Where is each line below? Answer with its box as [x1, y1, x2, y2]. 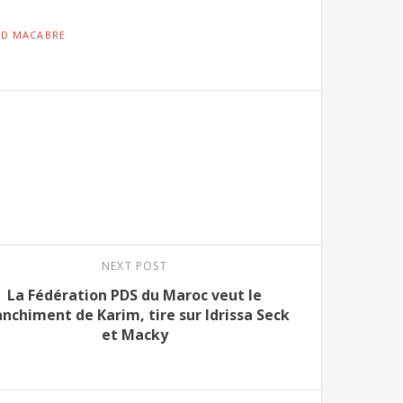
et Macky [101, 325, 168, 345]
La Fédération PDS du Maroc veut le [7, 285, 262, 306]
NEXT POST [102, 258, 167, 274]
